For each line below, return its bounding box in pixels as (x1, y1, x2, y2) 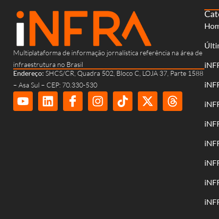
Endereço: (13, 69, 45, 78)
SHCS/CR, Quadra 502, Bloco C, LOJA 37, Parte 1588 (45, 69, 203, 78)
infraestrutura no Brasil (13, 60, 83, 68)
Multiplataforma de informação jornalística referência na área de (13, 48, 202, 57)
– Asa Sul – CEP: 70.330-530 (13, 81, 97, 89)
